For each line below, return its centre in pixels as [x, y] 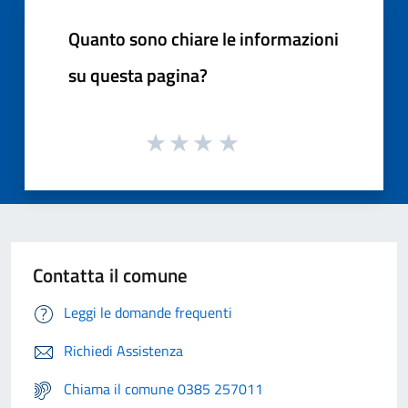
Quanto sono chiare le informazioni [204, 38]
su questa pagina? [138, 75]
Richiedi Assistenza [123, 351]
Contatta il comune [110, 275]
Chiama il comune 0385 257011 [163, 389]
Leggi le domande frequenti [148, 313]
